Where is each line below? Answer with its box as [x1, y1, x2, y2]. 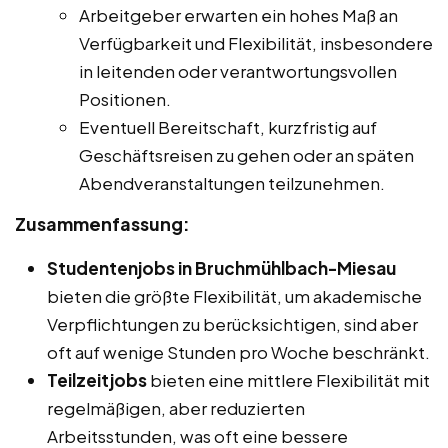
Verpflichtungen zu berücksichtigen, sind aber [47, 313, 418, 336]
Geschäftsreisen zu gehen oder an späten [79, 144, 414, 167]
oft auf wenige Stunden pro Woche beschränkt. [47, 341, 430, 364]
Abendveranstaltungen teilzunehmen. [79, 172, 385, 195]
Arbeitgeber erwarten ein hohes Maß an [79, 4, 398, 27]
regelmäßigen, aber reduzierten [47, 397, 305, 420]
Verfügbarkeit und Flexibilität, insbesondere [79, 32, 433, 55]
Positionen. [79, 88, 171, 111]
